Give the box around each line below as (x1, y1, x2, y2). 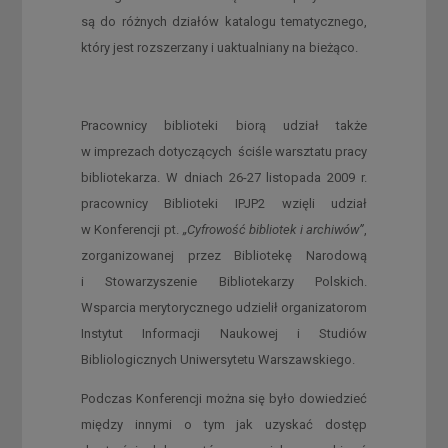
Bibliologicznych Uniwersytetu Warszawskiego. (80, 351, 355, 367)
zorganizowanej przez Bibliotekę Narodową (80, 247, 368, 263)
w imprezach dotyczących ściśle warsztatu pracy (80, 143, 368, 159)
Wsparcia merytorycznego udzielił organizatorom (80, 299, 368, 315)
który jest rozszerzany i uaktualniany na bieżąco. (80, 39, 358, 55)
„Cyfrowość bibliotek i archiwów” (182, 221, 365, 237)
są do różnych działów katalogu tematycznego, (80, 13, 368, 29)
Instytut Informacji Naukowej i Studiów (80, 325, 368, 341)
